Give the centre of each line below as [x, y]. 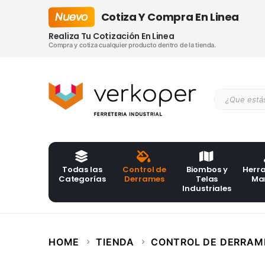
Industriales [207, 189]
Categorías [82, 179]
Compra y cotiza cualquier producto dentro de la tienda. [132, 45]
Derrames [145, 179]
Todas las [82, 170]
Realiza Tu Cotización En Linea [112, 36]
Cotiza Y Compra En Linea [170, 17]
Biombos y [207, 170]
